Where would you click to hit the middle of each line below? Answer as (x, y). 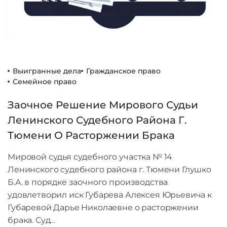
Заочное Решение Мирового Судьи (103, 105)
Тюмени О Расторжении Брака (91, 135)
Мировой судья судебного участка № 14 (90, 157)
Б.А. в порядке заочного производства (88, 182)
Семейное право (45, 81)
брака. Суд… (32, 220)
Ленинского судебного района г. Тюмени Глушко (109, 169)
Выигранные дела (47, 71)
